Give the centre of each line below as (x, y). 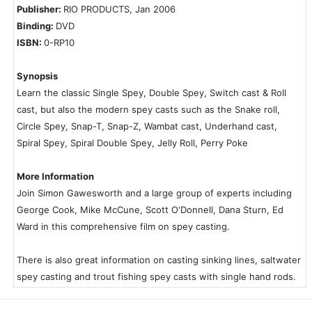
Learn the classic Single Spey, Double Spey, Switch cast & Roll (151, 93)
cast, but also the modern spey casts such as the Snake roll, (148, 109)
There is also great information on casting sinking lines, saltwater (159, 260)
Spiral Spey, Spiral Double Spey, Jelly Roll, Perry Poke (132, 143)
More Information (55, 176)
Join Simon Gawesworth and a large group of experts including (154, 193)
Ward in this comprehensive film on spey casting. (123, 226)
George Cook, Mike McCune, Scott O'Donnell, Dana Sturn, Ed (150, 210)
